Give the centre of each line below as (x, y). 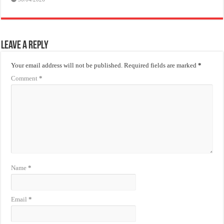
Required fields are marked (161, 65)
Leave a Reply (25, 46)
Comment (25, 78)
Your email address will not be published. (67, 65)
